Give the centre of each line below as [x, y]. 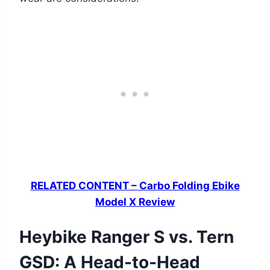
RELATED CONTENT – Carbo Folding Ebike [135, 186]
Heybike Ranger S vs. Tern [127, 237]
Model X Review [135, 202]
